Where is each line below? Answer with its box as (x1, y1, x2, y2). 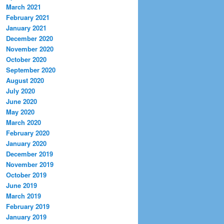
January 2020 (6, 138, 46, 148)
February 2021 (6, 12, 49, 22)
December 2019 (6, 149, 53, 159)
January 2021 (6, 23, 46, 33)
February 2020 (6, 128, 49, 138)
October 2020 (6, 54, 46, 64)
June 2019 (6, 180, 37, 190)
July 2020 (6, 86, 35, 96)
